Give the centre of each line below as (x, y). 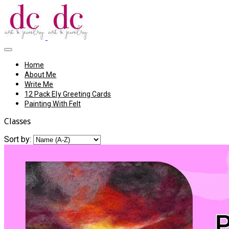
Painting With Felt (53, 104)
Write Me (39, 84)
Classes (17, 121)
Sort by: (18, 139)
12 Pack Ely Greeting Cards (68, 94)
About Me (41, 75)
